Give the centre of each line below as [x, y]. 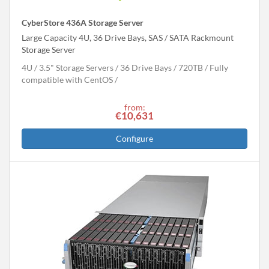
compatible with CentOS [67, 79]
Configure [134, 138]
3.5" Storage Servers [76, 67]
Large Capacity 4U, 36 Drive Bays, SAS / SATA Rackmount [128, 37]
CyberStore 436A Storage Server [83, 22]
